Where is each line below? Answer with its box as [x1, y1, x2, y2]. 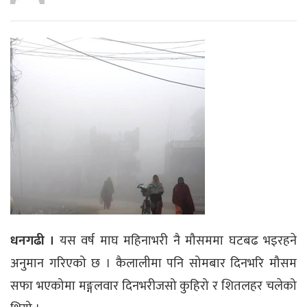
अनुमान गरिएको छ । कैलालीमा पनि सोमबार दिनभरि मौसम [10, 252, 297, 274]
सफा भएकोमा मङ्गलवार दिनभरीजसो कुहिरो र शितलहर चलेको [10, 275, 297, 297]
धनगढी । [10, 230, 55, 251]
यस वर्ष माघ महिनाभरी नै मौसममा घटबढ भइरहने [54, 230, 297, 251]
